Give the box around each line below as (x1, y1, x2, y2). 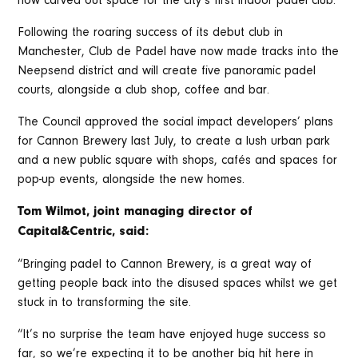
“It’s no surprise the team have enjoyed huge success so (18, 328, 327, 342)
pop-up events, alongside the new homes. (18, 173, 245, 187)
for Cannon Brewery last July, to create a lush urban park (18, 135, 331, 149)
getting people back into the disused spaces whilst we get (18, 277, 338, 291)
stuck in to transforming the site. (18, 296, 192, 310)
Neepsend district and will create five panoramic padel (18, 65, 316, 78)
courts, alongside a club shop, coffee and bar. (18, 84, 270, 97)
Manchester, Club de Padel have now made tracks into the (18, 46, 340, 59)
